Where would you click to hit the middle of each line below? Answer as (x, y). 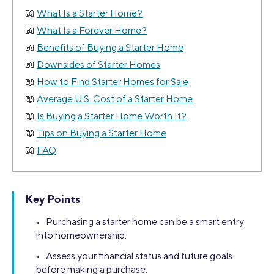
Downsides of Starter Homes (98, 65)
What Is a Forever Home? (92, 31)
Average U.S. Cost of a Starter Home (115, 99)
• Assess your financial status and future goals (134, 256)
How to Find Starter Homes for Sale (113, 82)
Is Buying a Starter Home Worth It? (112, 116)
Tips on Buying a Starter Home (102, 133)
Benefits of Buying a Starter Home (110, 48)
